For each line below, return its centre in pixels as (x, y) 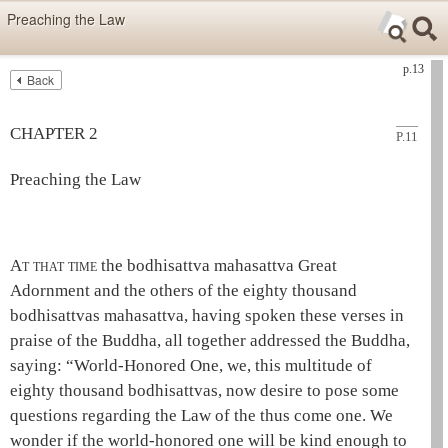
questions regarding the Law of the (135, 415)
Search (395, 116)
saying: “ (42, 365)
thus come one (311, 415)
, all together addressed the (254, 340)
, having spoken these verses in (294, 315)
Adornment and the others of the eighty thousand (183, 290)
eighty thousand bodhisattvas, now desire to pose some (204, 390)
